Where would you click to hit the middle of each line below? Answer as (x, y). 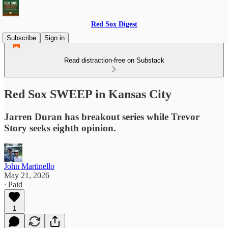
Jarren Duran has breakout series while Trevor (102, 117)
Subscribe (21, 38)
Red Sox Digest (114, 24)
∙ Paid (13, 184)
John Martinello (29, 166)
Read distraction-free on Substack (114, 60)
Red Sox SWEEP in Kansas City (88, 94)
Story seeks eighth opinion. (60, 128)
